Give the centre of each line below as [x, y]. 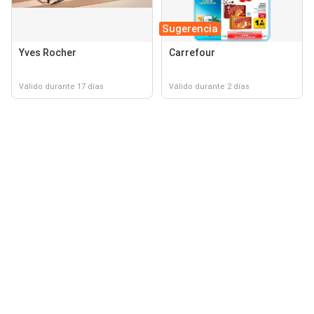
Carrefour [192, 52]
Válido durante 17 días [61, 86]
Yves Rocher [48, 52]
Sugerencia [190, 28]
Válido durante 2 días [209, 86]
